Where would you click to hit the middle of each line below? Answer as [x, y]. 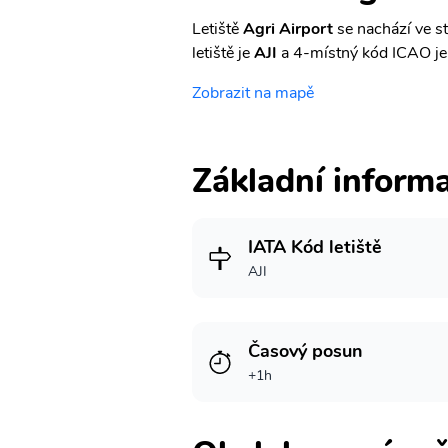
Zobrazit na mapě [253, 93]
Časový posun [305, 351]
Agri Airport [288, 29]
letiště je [223, 53]
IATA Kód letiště [315, 247]
